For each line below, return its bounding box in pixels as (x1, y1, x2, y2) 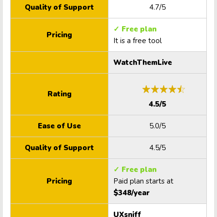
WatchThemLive (113, 58, 172, 68)
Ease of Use (38, 121, 81, 131)
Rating (47, 89, 72, 99)
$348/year (113, 188, 150, 198)
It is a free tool (113, 36, 162, 46)
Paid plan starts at (113, 176, 175, 186)
